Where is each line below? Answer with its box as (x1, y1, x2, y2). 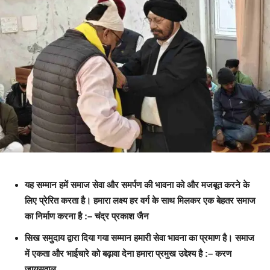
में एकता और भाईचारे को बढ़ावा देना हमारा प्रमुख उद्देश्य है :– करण (25, 248, 231, 259)
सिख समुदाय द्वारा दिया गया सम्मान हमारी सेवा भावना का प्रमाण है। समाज (25, 233, 254, 243)
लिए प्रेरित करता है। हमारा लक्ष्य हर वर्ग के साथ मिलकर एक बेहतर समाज (25, 195, 256, 206)
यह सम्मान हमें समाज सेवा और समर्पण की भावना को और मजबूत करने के (25, 180, 250, 190)
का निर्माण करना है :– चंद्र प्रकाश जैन (25, 211, 149, 222)
